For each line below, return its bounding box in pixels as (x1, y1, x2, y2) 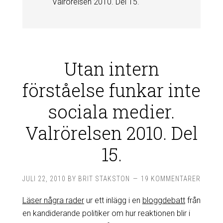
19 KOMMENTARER (141, 174, 201, 183)
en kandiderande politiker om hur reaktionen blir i (22, 208, 190, 218)
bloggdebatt (142, 195, 185, 205)
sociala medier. (48, 99, 175, 123)
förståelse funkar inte (22, 78, 201, 102)
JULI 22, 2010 (22, 174, 66, 183)
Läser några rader (22, 195, 84, 205)
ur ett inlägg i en (84, 195, 142, 205)
